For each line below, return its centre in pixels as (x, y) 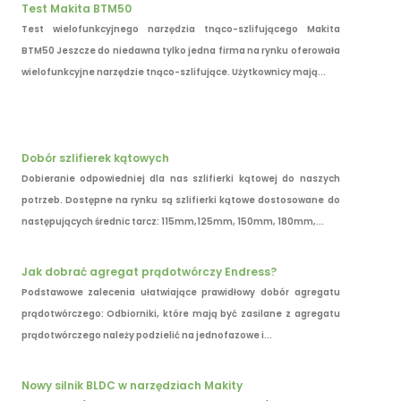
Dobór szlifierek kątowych (95, 158)
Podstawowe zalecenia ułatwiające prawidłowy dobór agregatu (180, 293)
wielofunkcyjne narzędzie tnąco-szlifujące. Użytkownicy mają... (173, 72)
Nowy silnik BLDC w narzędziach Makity (132, 386)
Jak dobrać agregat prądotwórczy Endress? (149, 272)
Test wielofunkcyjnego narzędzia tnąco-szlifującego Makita (180, 29)
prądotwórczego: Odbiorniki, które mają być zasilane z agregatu (180, 314)
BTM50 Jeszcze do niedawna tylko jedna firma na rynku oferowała (180, 50)
